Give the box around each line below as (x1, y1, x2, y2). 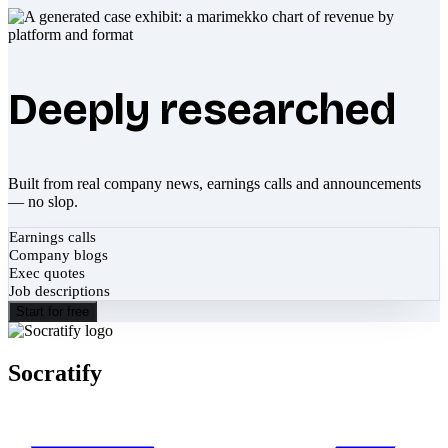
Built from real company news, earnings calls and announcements (8, 174, 421, 192)
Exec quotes (9, 264, 85, 281)
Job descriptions (9, 282, 110, 299)
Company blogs (9, 246, 108, 263)
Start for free (16, 303, 89, 319)
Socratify (8, 359, 102, 386)
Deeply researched (8, 82, 396, 136)
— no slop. (8, 192, 78, 210)
